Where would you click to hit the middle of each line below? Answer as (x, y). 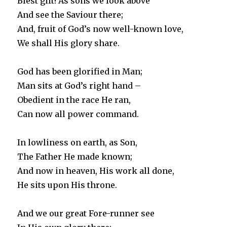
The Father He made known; (75, 156)
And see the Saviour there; (70, 14)
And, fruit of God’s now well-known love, (101, 29)
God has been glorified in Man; (80, 71)
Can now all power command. (78, 114)
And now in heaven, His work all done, (96, 171)
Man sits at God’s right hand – (79, 85)
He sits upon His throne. (67, 185)
